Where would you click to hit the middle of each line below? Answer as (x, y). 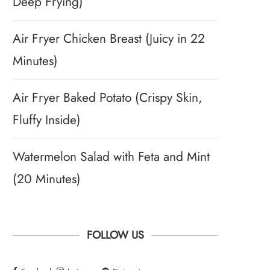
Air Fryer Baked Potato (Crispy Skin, (107, 97)
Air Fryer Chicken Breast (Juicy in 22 (109, 38)
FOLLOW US (115, 235)
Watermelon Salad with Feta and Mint (111, 156)
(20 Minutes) (47, 179)
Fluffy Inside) (47, 120)
